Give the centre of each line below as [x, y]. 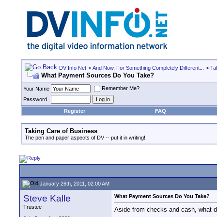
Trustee [32, 207]
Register [75, 111]
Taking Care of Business [61, 131]
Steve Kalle [47, 198]
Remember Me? [121, 88]
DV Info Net [73, 68]
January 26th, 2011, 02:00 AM [74, 183]
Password [35, 99]
